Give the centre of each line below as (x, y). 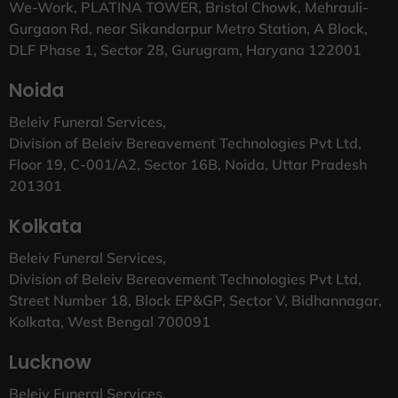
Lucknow (50, 362)
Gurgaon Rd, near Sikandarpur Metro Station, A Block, (188, 28)
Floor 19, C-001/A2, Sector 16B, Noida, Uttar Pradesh (188, 164)
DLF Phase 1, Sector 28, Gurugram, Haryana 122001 (185, 49)
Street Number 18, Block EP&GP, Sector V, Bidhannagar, (195, 300)
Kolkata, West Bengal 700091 (110, 321)
